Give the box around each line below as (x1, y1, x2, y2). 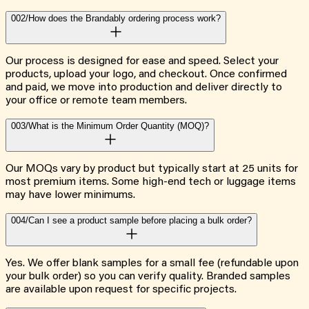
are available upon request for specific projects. (6, 284, 237, 296)
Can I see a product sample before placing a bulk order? (28, 215, 252, 226)
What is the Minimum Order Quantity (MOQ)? (28, 121, 209, 132)
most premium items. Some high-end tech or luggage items (6, 177, 296, 188)
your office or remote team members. (6, 95, 187, 107)
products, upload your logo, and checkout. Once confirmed (6, 69, 287, 81)
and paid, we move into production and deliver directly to (6, 82, 282, 94)
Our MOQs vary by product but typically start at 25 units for (6, 163, 298, 175)
